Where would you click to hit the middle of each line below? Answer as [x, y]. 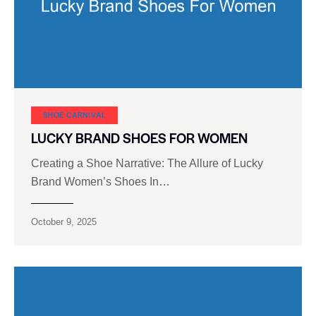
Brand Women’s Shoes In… [101, 182]
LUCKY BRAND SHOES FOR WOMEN [139, 138]
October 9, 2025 [64, 222]
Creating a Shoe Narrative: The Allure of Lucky [147, 164]
